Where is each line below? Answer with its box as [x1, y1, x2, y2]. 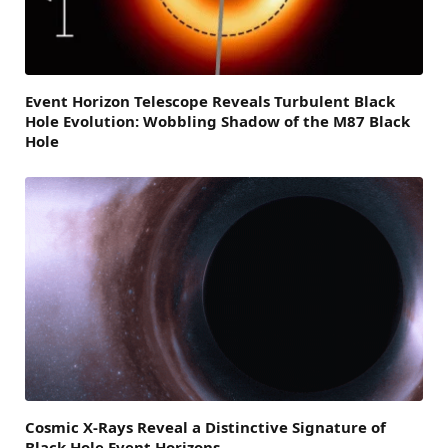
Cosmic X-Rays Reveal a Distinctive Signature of [25, 416, 386, 437]
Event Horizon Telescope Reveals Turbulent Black [25, 90, 395, 111]
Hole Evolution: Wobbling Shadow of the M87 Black [25, 110, 410, 131]
